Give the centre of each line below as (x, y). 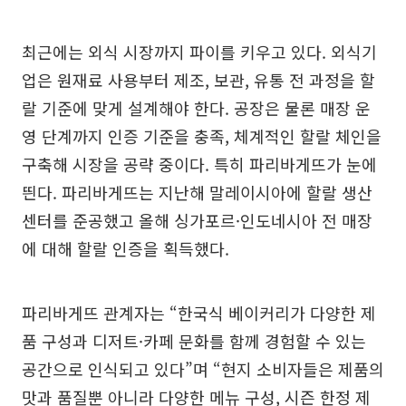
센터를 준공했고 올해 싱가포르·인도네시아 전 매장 (197, 220)
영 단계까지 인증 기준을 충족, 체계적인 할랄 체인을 (202, 135)
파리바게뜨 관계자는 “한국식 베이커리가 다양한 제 (199, 312)
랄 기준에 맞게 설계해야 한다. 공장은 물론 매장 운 (196, 107)
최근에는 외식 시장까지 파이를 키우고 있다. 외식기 (199, 51)
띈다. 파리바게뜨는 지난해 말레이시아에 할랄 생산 (197, 192)
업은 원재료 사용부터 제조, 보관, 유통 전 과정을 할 (198, 79)
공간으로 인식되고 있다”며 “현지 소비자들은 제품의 (203, 368)
